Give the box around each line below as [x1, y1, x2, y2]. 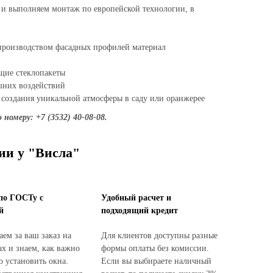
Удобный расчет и [101, 193, 171, 202]
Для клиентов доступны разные [101, 231, 218, 240]
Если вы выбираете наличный [101, 257, 211, 266]
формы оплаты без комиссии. [101, 244, 209, 253]
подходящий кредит [101, 206, 178, 215]
